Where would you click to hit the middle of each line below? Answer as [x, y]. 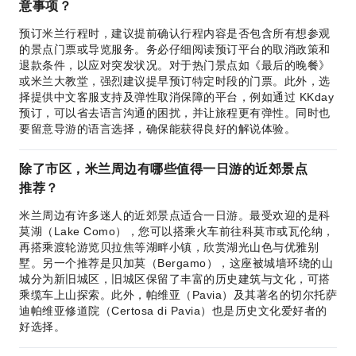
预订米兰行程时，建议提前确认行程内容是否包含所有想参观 [175, 33]
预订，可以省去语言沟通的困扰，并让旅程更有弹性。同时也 [175, 113]
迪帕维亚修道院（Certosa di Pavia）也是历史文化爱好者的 [173, 311]
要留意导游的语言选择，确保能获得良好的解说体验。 [157, 129]
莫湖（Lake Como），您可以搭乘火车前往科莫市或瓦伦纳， [177, 231]
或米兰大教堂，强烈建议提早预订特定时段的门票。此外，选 [175, 81]
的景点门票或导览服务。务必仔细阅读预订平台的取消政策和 [175, 49]
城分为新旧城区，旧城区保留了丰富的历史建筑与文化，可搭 [175, 279]
